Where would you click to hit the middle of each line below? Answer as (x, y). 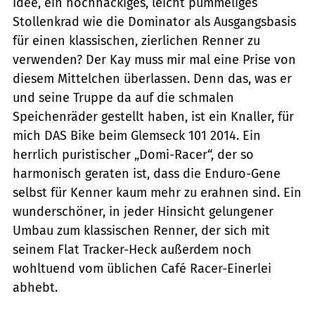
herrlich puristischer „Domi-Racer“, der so (133, 155)
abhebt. (35, 288)
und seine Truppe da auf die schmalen (123, 98)
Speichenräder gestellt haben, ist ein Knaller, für (153, 117)
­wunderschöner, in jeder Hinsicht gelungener (143, 212)
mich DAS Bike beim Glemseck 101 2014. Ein (137, 136)
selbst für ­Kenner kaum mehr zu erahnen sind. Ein (157, 193)
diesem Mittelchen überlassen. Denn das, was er (152, 79)
